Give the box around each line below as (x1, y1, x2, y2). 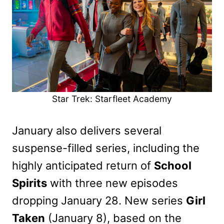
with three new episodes (47, 176, 178, 190)
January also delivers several (12, 124, 161, 137)
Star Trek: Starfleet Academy (52, 93, 172, 104)
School (154, 159, 191, 172)
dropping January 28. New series (12, 194, 186, 207)
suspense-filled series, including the (12, 141, 199, 155)
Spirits (12, 176, 47, 190)
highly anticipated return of (12, 159, 154, 172)
